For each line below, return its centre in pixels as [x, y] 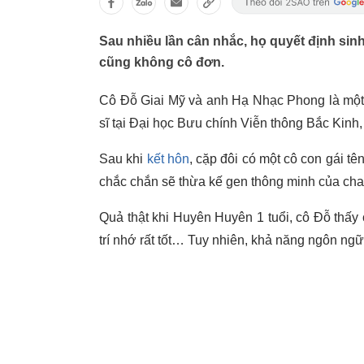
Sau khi [123, 159]
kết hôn [168, 159]
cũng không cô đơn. [162, 62]
